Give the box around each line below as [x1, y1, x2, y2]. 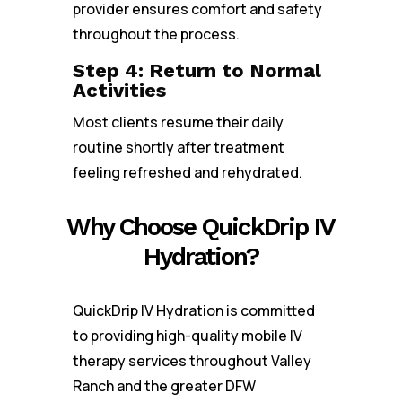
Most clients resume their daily [72, 112, 284, 132]
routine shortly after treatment [72, 137, 284, 157]
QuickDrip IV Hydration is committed [72, 301, 315, 320]
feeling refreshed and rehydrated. [72, 162, 302, 182]
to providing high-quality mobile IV [72, 326, 302, 345]
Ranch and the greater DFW [72, 376, 256, 396]
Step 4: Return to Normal [72, 59, 321, 82]
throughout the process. [72, 24, 240, 44]
